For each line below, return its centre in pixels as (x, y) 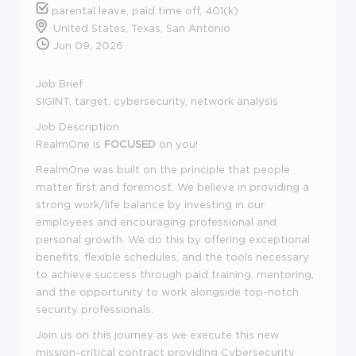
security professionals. (95, 309)
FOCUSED (132, 143)
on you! (178, 143)
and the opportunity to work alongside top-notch (167, 291)
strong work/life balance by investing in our (150, 204)
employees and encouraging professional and (156, 221)
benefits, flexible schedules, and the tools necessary (172, 256)
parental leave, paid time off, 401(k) (143, 10)
